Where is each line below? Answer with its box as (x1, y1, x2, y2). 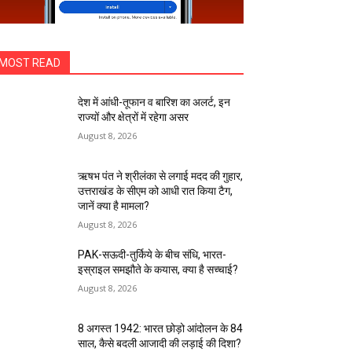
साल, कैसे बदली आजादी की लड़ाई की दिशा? (78, 337, 242, 350)
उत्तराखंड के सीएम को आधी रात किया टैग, (78, 185, 233, 198)
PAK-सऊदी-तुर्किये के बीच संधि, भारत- (78, 248, 227, 262)
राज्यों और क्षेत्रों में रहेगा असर (78, 111, 189, 124)
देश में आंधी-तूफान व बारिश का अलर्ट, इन (78, 96, 231, 109)
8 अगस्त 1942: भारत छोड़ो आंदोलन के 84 (78, 322, 244, 335)
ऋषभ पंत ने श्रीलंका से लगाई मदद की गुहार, (78, 170, 244, 183)
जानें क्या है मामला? (78, 200, 150, 213)
